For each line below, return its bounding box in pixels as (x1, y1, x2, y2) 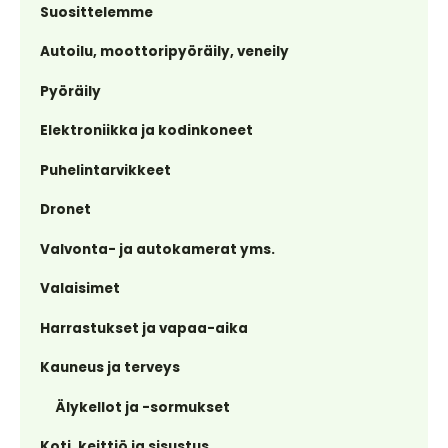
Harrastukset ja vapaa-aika (40, 318, 248, 338)
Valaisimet (40, 279, 120, 298)
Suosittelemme (40, 2, 153, 22)
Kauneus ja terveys (40, 358, 180, 377)
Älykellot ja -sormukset (55, 397, 230, 417)
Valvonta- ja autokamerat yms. (40, 239, 275, 259)
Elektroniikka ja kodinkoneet (40, 121, 253, 140)
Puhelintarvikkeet (40, 160, 171, 180)
